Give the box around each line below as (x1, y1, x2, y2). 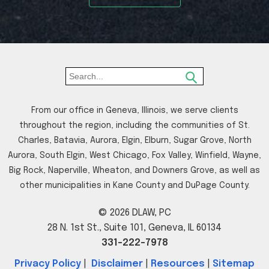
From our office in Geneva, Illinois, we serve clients (31, 106, 238, 115)
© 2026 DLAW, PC (98, 207, 171, 218)
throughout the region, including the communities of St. (19, 121, 250, 130)
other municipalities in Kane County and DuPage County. (19, 181, 250, 190)
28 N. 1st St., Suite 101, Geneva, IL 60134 (47, 222, 222, 233)
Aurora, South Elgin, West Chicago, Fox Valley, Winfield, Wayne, (8, 151, 261, 160)
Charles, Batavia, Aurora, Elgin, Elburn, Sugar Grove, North (17, 136, 252, 145)
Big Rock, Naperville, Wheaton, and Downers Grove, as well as (9, 166, 260, 175)
